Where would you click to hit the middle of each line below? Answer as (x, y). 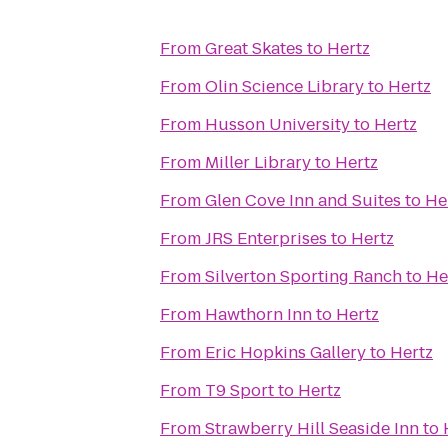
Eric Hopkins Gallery (285, 352)
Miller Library (258, 162)
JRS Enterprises (266, 238)
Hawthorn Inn (258, 314)
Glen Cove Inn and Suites (303, 200)
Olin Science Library (284, 86)
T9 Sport (239, 390)
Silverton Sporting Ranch (303, 276)
